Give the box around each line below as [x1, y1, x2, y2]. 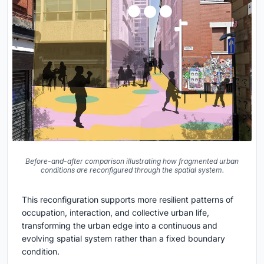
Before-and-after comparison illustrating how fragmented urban [25, 157, 239, 166]
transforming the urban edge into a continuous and [22, 220, 217, 231]
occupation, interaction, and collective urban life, [22, 207, 209, 218]
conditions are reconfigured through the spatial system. [40, 166, 224, 175]
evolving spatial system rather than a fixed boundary [22, 233, 225, 244]
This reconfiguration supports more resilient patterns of [22, 194, 233, 205]
